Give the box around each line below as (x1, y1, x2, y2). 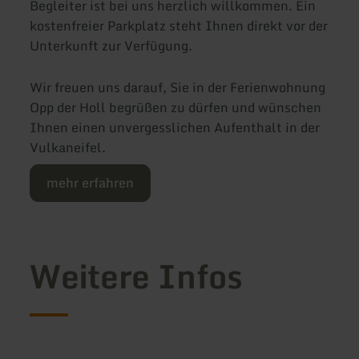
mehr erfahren (46, 171, 135, 193)
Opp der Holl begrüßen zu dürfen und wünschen (30, 96, 322, 118)
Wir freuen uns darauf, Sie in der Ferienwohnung (30, 76, 326, 98)
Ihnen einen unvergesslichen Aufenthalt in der (30, 116, 321, 138)
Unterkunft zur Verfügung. (30, 35, 193, 57)
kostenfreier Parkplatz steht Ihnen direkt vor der (30, 15, 329, 37)
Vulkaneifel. (30, 136, 107, 158)
